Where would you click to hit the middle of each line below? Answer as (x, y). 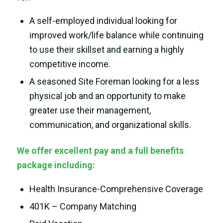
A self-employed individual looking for (103, 21)
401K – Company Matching (83, 206)
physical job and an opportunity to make (107, 96)
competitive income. (70, 64)
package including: (56, 165)
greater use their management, (90, 111)
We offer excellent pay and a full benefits (100, 151)
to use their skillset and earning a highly (107, 50)
